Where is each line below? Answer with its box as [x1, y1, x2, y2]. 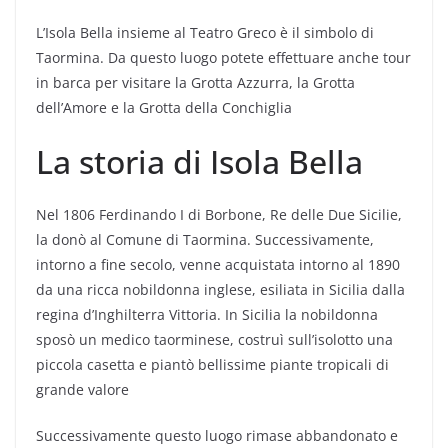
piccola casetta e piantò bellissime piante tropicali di [36, 355, 389, 374]
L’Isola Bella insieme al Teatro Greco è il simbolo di [36, 23, 374, 42]
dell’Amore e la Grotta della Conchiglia [36, 98, 292, 117]
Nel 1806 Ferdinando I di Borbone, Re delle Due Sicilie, [36, 205, 402, 224]
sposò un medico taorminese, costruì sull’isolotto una [36, 330, 393, 349]
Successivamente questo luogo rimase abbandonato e [36, 426, 398, 445]
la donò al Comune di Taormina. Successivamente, [36, 230, 374, 249]
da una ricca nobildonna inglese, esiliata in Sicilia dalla [36, 280, 405, 299]
